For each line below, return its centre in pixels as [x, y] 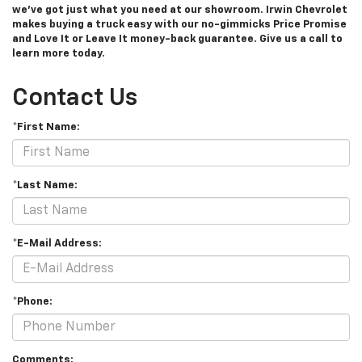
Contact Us [75, 99]
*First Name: [46, 128]
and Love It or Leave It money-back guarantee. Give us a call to [177, 40]
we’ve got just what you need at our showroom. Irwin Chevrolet [180, 11]
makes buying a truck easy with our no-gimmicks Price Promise [179, 25]
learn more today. [59, 54]
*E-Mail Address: [57, 244]
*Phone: [32, 302]
